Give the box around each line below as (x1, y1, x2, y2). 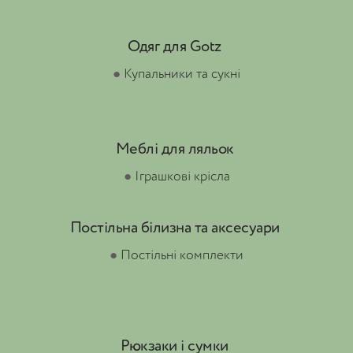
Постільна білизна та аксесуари (69, 221, 280, 236)
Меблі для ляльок (115, 142, 234, 158)
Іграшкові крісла (134, 170, 230, 184)
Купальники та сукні (124, 68, 240, 81)
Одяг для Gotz (128, 39, 221, 55)
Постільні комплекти (121, 249, 243, 262)
